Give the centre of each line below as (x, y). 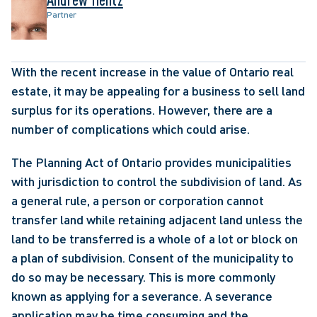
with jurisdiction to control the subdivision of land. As (157, 181)
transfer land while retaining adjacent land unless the (157, 219)
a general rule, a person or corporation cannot (138, 200)
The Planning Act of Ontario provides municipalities (151, 162)
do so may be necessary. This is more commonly (143, 277)
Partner (62, 14)
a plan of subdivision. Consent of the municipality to (152, 258)
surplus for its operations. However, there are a (142, 110)
